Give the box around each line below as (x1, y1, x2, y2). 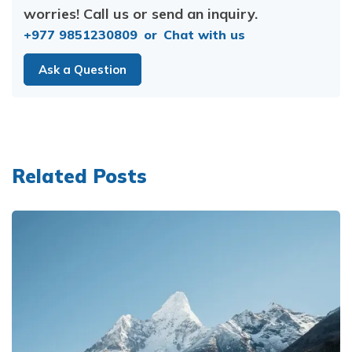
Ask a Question (38, 62, 126, 77)
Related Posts (12, 164, 147, 188)
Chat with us (163, 27, 245, 42)
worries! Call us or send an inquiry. (24, 5, 258, 23)
